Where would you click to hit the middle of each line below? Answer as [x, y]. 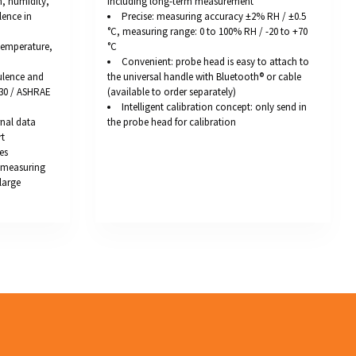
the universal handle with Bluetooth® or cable [204, 77]
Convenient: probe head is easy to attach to [215, 62]
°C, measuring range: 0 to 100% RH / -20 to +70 [207, 32]
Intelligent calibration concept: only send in [214, 107]
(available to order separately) [172, 92]
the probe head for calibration [172, 122]
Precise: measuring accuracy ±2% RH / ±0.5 [214, 17]
